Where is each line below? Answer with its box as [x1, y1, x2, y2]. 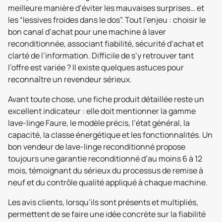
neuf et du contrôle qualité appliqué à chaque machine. [8, 177, 208, 188]
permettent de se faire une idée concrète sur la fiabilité [8, 209, 206, 220]
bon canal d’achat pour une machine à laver [8, 26, 166, 37]
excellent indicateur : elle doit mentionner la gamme [8, 106, 196, 116]
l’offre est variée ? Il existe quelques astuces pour [8, 62, 184, 73]
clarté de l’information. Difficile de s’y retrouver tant [8, 50, 194, 61]
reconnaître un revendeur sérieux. [8, 74, 132, 85]
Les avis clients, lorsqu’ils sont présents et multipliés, [8, 197, 198, 208]
